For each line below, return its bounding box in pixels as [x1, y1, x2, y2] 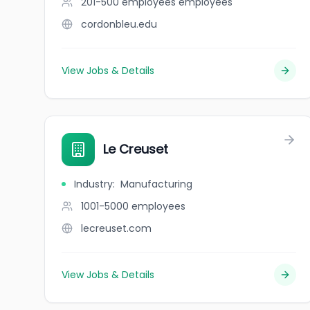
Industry [74, 177, 113, 191]
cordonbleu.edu [81, 17, 157, 31]
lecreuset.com [81, 221, 152, 235]
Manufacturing [120, 177, 192, 191]
